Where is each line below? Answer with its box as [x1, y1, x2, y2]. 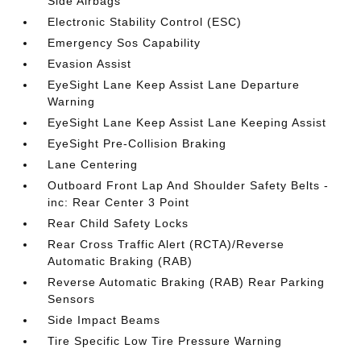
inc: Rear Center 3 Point [48, 196, 190, 209]
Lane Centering [48, 158, 139, 171]
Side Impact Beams [48, 313, 161, 326]
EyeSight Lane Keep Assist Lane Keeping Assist [48, 116, 327, 129]
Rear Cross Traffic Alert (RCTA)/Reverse [48, 238, 285, 251]
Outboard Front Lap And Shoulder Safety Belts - [48, 179, 330, 192]
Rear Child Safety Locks [48, 217, 189, 230]
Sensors [48, 293, 96, 305]
